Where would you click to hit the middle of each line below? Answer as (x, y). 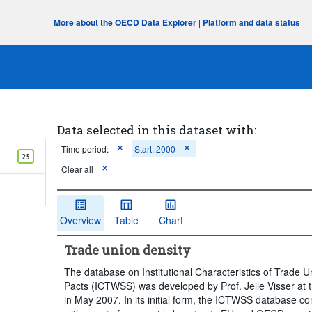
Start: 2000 (155, 149)
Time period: (85, 149)
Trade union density (128, 250)
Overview (81, 220)
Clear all (78, 169)
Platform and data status (252, 22)
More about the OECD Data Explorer (125, 22)
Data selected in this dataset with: (157, 130)
